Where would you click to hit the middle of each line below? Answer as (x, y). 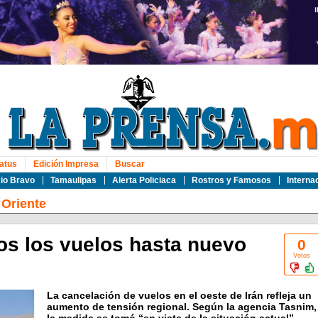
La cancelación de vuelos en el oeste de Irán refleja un (179, 295)
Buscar (130, 164)
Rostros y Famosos (231, 180)
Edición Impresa (66, 164)
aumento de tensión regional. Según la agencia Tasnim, (181, 307)
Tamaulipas (73, 180)
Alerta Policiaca (144, 180)
